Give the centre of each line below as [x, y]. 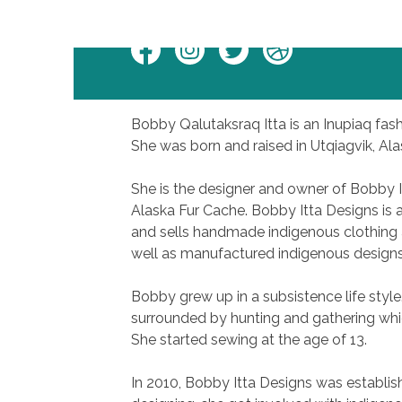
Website [289, 66]
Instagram [207, 44]
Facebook [163, 44]
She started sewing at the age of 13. [249, 339]
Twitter [241, 44]
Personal [290, 44]
